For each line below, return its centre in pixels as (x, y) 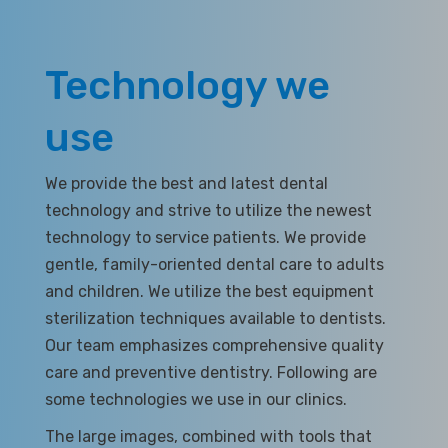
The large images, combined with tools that (208, 436)
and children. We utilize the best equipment (209, 291)
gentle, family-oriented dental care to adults (214, 264)
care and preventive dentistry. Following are (210, 372)
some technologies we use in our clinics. (195, 399)
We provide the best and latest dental (186, 183)
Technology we (187, 85)
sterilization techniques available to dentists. (215, 318)
